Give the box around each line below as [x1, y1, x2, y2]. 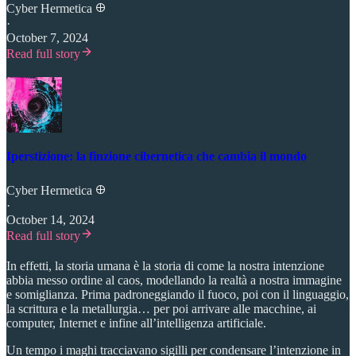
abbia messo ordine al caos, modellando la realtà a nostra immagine [6, 273, 342, 287]
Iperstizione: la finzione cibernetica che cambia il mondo [6, 149, 307, 164]
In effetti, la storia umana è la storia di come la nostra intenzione [6, 258, 324, 273]
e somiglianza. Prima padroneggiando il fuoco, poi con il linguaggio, [6, 287, 349, 301]
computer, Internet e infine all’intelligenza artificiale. [6, 315, 266, 330]
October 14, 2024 [6, 212, 95, 226]
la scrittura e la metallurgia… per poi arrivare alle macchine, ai [6, 301, 316, 315]
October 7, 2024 [6, 31, 88, 45]
